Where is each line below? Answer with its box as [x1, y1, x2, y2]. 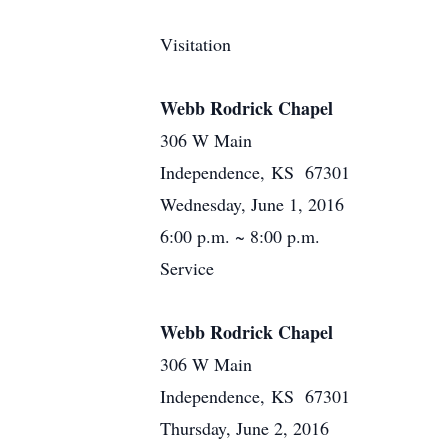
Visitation [160, 32, 231, 56]
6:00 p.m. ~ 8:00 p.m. [160, 224, 320, 248]
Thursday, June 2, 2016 [160, 416, 329, 440]
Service [160, 256, 214, 280]
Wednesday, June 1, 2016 [160, 192, 344, 216]
